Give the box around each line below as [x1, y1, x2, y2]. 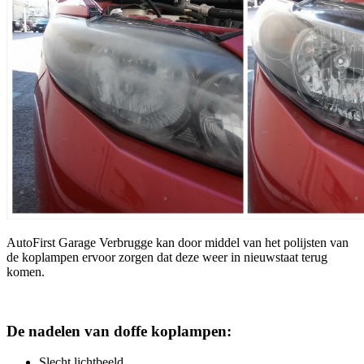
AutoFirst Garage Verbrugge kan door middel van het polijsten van [6, 236, 349, 249]
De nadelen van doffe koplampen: [6, 322, 232, 340]
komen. [6, 265, 45, 279]
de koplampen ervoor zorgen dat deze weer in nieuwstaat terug [6, 250, 327, 264]
